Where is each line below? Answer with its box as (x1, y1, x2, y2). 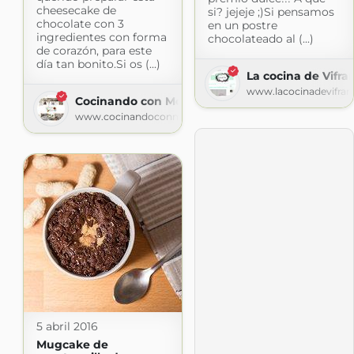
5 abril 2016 (36, 319, 98, 334)
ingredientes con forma (36, 30, 167, 45)
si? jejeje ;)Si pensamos (207, 5, 334, 20)
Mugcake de (36, 337, 108, 352)
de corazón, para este (36, 43, 152, 58)
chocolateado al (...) (207, 32, 314, 47)
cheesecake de (36, 3, 116, 18)
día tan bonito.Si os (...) (36, 57, 160, 72)
